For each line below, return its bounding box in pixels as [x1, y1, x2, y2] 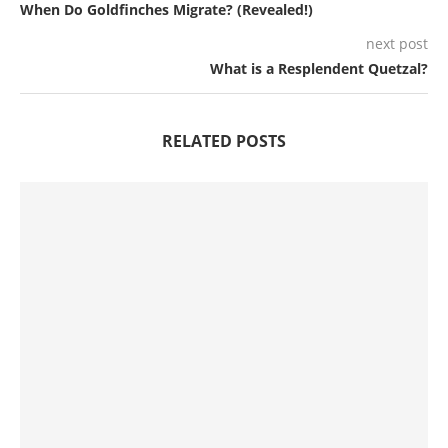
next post [366, 33, 428, 53]
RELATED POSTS [162, 129, 286, 152]
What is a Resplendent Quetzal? [210, 58, 428, 78]
